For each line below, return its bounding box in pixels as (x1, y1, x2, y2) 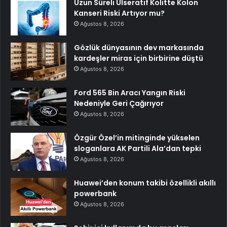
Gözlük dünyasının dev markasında (74, 43, 204, 53)
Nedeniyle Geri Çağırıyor (74, 98, 164, 108)
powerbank (74, 188, 117, 199)
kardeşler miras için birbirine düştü (74, 53, 203, 63)
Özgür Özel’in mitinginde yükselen (74, 133, 200, 143)
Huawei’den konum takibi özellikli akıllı (74, 178, 216, 188)
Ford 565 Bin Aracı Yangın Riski (74, 88, 185, 98)
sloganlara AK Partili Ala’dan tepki (74, 143, 201, 154)
